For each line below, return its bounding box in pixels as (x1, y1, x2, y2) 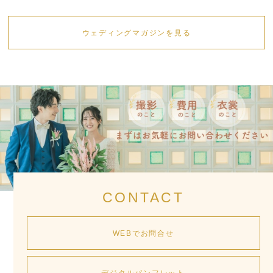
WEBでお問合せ (112, 229, 174, 237)
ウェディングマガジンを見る (82, 28, 191, 37)
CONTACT (102, 189, 185, 205)
